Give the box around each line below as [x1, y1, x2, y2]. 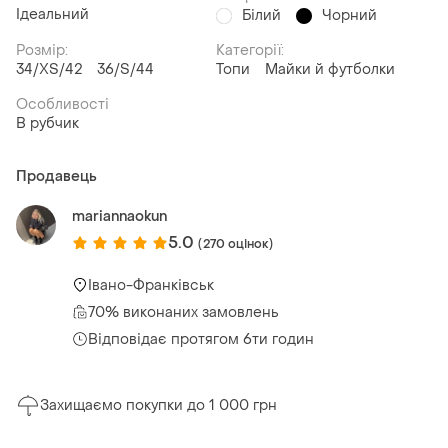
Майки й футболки [265, 60, 395, 80]
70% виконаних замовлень [88, 302, 279, 322]
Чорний [322, 6, 377, 26]
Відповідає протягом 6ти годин [88, 329, 314, 349]
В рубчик [16, 114, 79, 134]
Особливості [16, 95, 109, 115]
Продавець [16, 167, 97, 187]
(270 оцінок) [198, 235, 273, 252]
